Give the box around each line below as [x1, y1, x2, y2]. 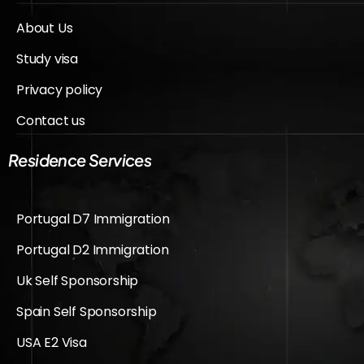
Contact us [16, 110, 85, 130]
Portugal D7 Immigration [16, 209, 170, 228]
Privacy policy [16, 80, 103, 99]
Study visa [16, 49, 78, 68]
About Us [16, 18, 73, 37]
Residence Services [8, 149, 152, 170]
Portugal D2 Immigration [16, 240, 169, 259]
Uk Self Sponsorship [16, 271, 139, 290]
